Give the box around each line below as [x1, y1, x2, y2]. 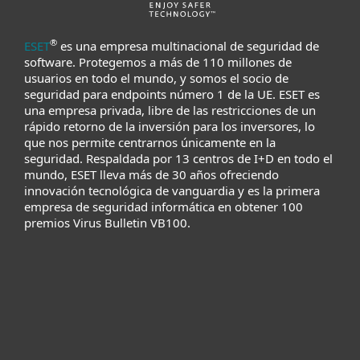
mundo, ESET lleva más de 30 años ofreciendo [24, 166, 279, 182]
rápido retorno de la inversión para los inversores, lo [24, 118, 315, 134]
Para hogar [44, 335, 110, 347]
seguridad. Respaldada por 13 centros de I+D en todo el [24, 150, 333, 166]
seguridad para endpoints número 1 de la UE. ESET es [24, 86, 320, 102]
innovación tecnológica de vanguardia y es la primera [24, 182, 320, 198]
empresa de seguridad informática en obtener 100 [24, 198, 303, 215]
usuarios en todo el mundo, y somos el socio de [24, 70, 288, 86]
